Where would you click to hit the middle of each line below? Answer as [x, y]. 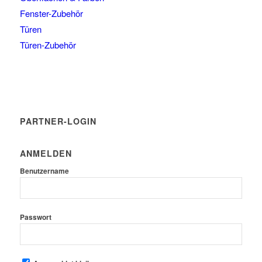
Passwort [35, 218]
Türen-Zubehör [48, 45]
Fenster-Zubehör [51, 13]
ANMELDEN [46, 154]
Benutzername [44, 171]
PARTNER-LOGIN [58, 121]
